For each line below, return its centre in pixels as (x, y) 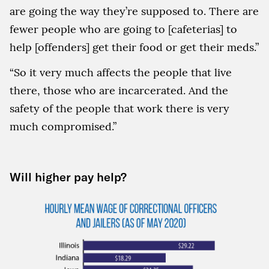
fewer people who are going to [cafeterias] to (123, 29)
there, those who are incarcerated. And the (119, 90)
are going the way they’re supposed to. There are (134, 11)
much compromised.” (63, 126)
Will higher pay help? (68, 177)
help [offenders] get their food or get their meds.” (134, 47)
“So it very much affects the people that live (121, 72)
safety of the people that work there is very (119, 108)
